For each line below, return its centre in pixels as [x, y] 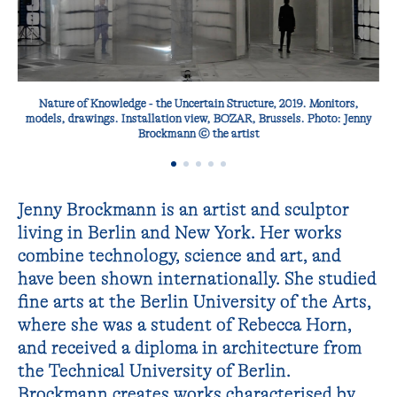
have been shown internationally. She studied [198, 278]
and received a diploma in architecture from [190, 347]
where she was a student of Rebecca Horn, [185, 324]
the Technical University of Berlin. [155, 370]
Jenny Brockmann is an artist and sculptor [184, 209]
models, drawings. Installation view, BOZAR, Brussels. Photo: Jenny [188, 119]
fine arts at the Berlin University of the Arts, [195, 301]
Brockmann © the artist [188, 134]
